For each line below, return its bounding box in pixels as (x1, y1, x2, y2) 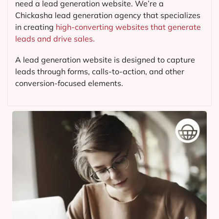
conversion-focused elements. (15, 78, 123, 88)
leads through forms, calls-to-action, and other (15, 66, 184, 77)
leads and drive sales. (15, 34, 95, 44)
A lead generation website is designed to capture (15, 55, 195, 65)
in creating (15, 22, 56, 32)
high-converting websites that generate (56, 22, 201, 32)
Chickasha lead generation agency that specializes (15, 10, 200, 21)
